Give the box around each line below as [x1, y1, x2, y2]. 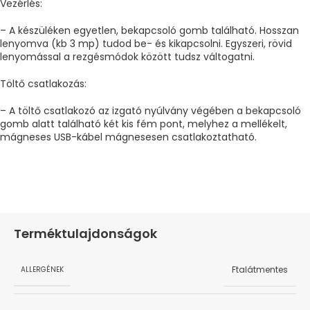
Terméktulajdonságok [14, 225, 157, 243]
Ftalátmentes [232, 264, 288, 276]
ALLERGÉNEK [21, 264, 64, 275]
